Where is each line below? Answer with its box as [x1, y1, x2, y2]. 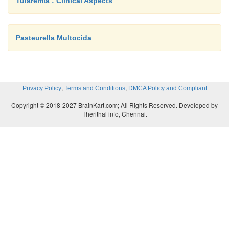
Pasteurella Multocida [16, 34, 91, 42]
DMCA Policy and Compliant [128, 85, 207, 93]
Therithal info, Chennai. [82, 109, 147, 119]
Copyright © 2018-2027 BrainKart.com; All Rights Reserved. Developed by [11, 101, 218, 110]
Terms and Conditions [64, 85, 125, 93]
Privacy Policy [22, 85, 61, 93]
